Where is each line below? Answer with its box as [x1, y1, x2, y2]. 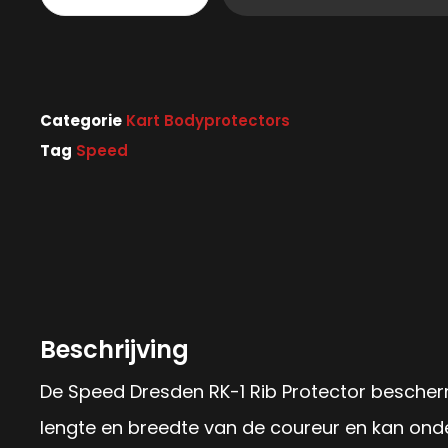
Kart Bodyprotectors [126, 110, 290, 131]
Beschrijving [40, 333, 189, 366]
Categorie [40, 110, 122, 131]
